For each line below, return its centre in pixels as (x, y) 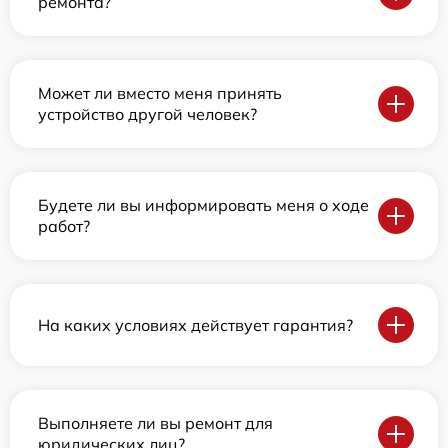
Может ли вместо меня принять (160, 93)
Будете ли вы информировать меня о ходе (203, 205)
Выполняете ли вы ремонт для (155, 423)
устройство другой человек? (147, 114)
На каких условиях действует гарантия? (195, 324)
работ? (64, 226)
